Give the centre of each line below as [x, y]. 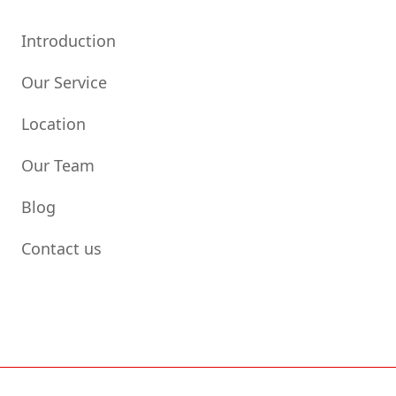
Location [53, 124]
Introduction [69, 41]
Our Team [58, 166]
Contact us [61, 249]
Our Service [64, 83]
